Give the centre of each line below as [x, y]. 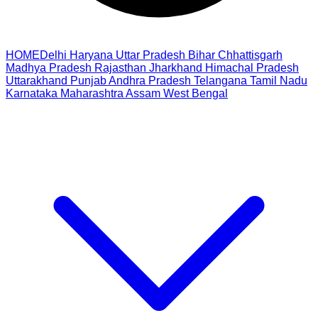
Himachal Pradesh [252, 68]
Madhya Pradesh [49, 68]
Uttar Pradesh [150, 55]
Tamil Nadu [279, 81]
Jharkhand [176, 68]
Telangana [220, 81]
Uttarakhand [37, 81]
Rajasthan [120, 68]
